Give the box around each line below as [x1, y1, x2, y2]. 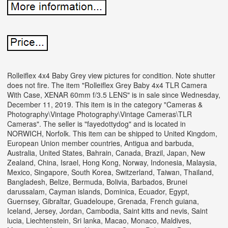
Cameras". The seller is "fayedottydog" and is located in [7, 118, 186, 129]
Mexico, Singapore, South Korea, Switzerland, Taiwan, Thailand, [7, 166, 214, 177]
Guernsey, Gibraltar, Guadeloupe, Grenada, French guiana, [7, 195, 199, 206]
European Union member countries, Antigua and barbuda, [7, 137, 194, 148]
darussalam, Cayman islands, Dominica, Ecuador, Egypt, [7, 186, 189, 196]
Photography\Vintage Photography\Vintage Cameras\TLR [7, 108, 192, 119]
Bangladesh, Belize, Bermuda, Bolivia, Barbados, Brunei [7, 176, 187, 187]
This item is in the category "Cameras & [75, 99, 203, 109]
